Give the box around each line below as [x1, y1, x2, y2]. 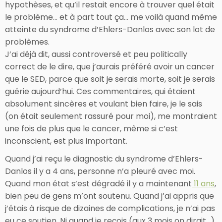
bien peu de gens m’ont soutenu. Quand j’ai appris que [5, 190, 214, 202]
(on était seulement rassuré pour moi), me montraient [5, 110, 217, 122]
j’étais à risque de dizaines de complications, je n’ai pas [5, 202, 215, 214]
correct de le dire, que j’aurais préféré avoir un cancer [5, 60, 215, 72]
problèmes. [5, 36, 50, 48]
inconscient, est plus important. [5, 135, 127, 147]
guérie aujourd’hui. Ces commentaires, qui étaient [5, 85, 196, 97]
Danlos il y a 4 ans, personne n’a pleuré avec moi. [5, 165, 195, 177]
